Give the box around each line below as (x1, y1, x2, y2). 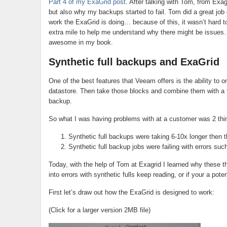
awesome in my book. (48, 39, 113, 46)
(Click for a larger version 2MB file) (48, 206, 150, 214)
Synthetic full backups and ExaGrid (48, 56, 219, 67)
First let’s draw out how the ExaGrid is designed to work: (48, 188, 214, 196)
